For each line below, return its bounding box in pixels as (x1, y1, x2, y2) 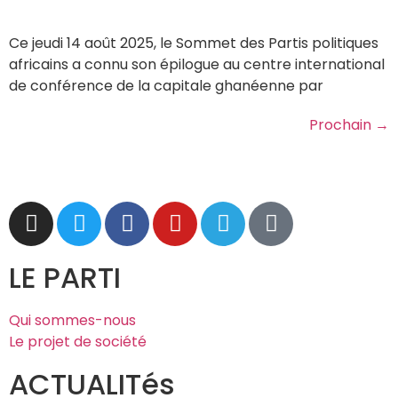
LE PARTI (9, 257, 121, 298)
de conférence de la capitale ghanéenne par (9, 75, 323, 96)
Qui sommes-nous (9, 309, 136, 330)
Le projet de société (9, 330, 147, 352)
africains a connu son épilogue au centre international (9, 53, 385, 75)
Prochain (309, 114, 375, 135)
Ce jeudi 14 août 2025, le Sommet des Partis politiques (9, 32, 378, 53)
